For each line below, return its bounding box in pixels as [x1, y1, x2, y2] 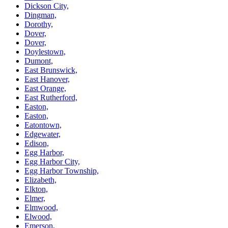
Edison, [24, 138, 49, 148]
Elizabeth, [24, 175, 56, 184]
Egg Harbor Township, [24, 166, 99, 175]
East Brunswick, [24, 65, 77, 74]
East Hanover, [24, 74, 70, 83]
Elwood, [24, 212, 52, 221]
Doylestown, [24, 47, 66, 56]
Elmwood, [24, 203, 58, 212]
